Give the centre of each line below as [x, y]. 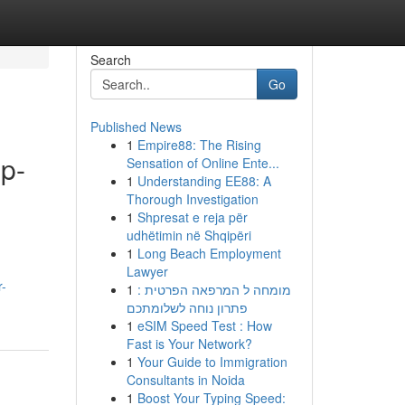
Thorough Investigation [192, 199]
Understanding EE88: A [204, 181]
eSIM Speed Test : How [204, 325]
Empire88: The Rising [199, 145]
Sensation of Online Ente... [202, 163]
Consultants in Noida [185, 380]
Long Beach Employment [209, 253]
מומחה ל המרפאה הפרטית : [214, 289]
